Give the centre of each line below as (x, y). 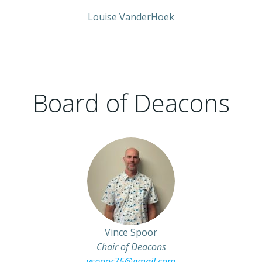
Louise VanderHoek (131, 17)
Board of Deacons (131, 103)
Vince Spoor (131, 232)
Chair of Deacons (131, 247)
